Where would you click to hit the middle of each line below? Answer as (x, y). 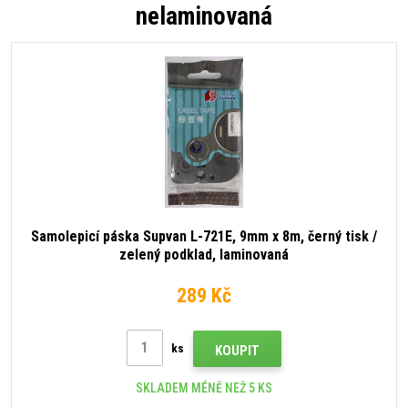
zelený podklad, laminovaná (204, 254)
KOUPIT (237, 351)
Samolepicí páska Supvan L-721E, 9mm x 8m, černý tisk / (204, 236)
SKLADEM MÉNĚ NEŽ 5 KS (204, 388)
